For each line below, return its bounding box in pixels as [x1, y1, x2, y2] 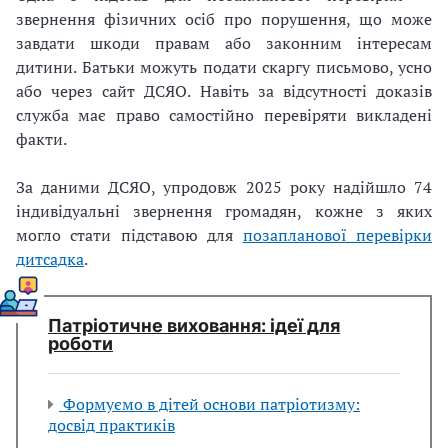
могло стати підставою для [16, 224, 243, 247]
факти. [16, 128, 67, 151]
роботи [48, 333, 113, 355]
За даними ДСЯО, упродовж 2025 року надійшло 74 [16, 176, 432, 199]
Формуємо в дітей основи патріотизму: [59, 393, 360, 416]
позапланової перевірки [242, 224, 433, 247]
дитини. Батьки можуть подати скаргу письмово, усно [16, 56, 432, 79]
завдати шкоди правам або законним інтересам [16, 32, 432, 55]
